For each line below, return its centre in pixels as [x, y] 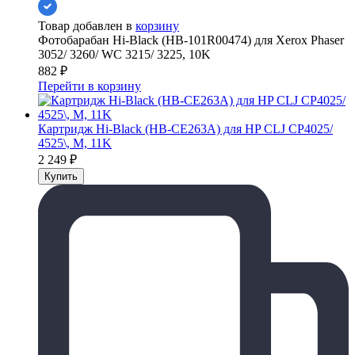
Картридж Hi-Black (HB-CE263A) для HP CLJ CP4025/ [185, 129]
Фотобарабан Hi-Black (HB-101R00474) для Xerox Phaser [191, 40]
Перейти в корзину [90, 86]
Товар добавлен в [87, 26]
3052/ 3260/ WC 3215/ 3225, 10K [124, 55]
